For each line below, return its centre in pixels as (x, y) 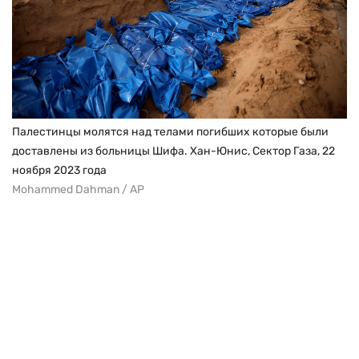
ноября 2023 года (59, 171)
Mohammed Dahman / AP (78, 190)
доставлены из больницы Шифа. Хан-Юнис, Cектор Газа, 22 (173, 151)
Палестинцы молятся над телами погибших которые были (170, 132)
